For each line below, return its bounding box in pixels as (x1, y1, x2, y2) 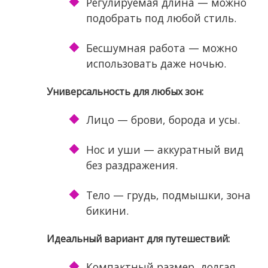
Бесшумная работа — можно (86, 41, 237, 56)
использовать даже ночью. (86, 56, 226, 71)
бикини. (86, 203, 129, 218)
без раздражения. (86, 158, 178, 173)
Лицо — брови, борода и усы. (86, 112, 240, 127)
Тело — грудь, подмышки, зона (86, 188, 251, 203)
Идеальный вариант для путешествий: (46, 232, 230, 246)
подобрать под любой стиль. (86, 11, 236, 26)
